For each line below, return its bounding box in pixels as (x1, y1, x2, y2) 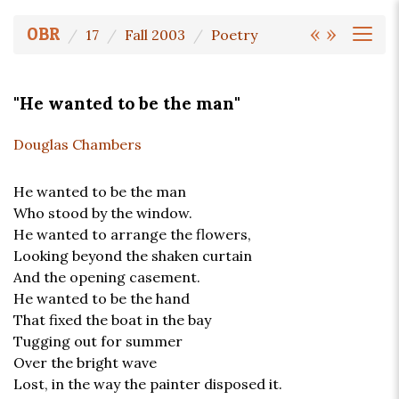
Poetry (211, 26, 257, 44)
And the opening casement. (13, 268, 200, 287)
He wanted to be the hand (13, 289, 190, 308)
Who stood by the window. (13, 204, 192, 223)
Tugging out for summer (13, 332, 183, 351)
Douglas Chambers (13, 135, 142, 154)
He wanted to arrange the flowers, (13, 225, 251, 244)
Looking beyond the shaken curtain (13, 247, 252, 265)
